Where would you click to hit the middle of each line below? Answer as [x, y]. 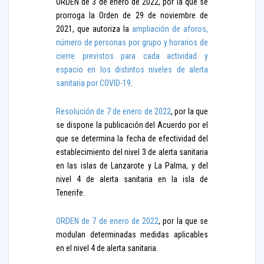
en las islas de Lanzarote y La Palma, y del [132, 166]
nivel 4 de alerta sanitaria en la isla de [132, 179]
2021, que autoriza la [94, 29]
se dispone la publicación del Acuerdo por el [132, 125]
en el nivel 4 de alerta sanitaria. [107, 248]
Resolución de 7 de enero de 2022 [113, 111]
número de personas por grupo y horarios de [132, 42]
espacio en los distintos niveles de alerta [132, 70]
